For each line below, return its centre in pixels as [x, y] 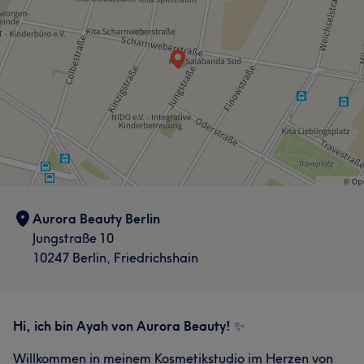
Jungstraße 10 [73, 238]
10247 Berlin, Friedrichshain [115, 258]
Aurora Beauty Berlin [96, 219]
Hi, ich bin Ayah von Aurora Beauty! [122, 326]
